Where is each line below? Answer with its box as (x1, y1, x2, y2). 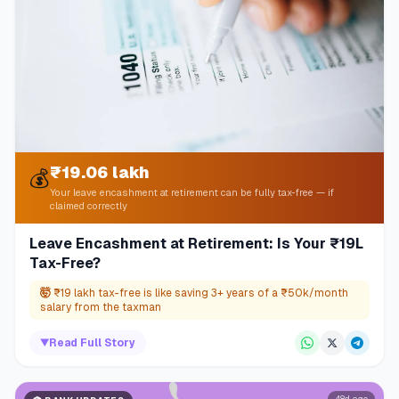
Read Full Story (49, 337, 135, 350)
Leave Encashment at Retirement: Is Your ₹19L (29, 235, 363, 253)
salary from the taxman (40, 301, 161, 314)
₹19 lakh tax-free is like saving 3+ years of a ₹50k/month (53, 287, 348, 300)
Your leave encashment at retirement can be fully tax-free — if (50, 187, 334, 199)
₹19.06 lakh (50, 163, 150, 183)
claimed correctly (50, 200, 127, 212)
